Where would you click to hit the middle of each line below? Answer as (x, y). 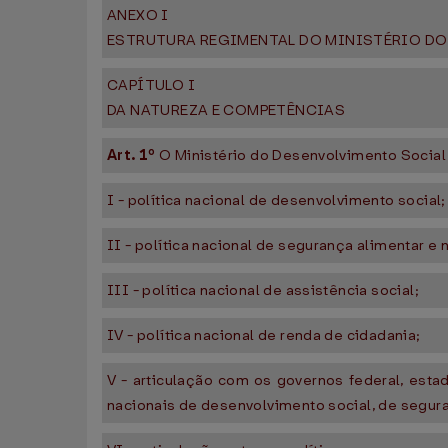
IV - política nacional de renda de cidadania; (264, 335)
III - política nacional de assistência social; (263, 290)
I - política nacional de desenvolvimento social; (276, 200)
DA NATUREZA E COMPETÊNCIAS (226, 110)
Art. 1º (133, 155)
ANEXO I (138, 15)
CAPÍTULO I (151, 85)
